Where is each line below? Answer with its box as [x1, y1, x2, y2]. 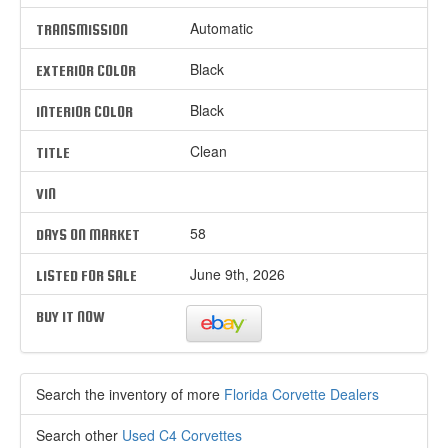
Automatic [186, 17, 254, 38]
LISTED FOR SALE [36, 266, 137, 284]
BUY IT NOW [36, 307, 105, 325]
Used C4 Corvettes [122, 425, 242, 446]
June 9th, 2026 [186, 263, 286, 284]
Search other [36, 425, 122, 446]
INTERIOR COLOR [36, 102, 133, 120]
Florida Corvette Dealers [224, 384, 379, 405]
